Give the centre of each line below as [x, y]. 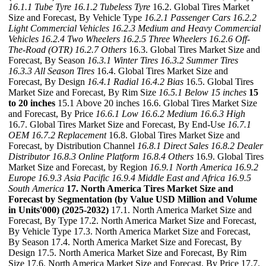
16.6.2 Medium [169, 114]
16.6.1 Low [117, 114]
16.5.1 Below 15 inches [202, 92]
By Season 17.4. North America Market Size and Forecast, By [125, 242]
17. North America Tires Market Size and [150, 189]
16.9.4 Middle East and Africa [168, 178]
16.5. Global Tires [218, 82]
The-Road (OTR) [40, 50]
